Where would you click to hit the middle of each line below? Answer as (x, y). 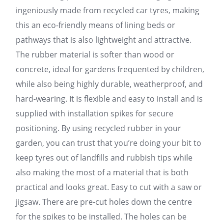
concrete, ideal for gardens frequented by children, (110, 69)
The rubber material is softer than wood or (95, 55)
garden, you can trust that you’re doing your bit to (109, 143)
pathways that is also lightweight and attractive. (104, 40)
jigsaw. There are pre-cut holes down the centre (104, 202)
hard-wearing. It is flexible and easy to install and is (109, 99)
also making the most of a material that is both (102, 172)
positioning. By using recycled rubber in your (98, 128)
